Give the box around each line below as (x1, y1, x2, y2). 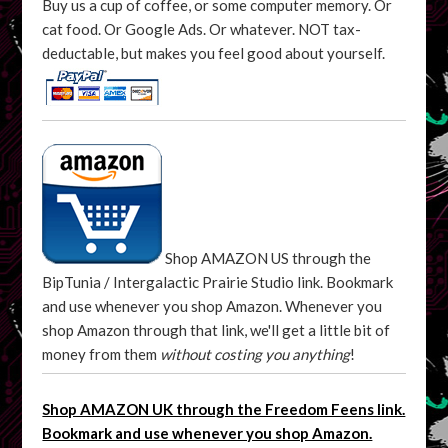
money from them (42, 344, 161, 363)
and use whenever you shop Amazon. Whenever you (42, 296, 383, 315)
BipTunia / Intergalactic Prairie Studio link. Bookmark (42, 272, 394, 291)
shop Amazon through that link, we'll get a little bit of (42, 320, 391, 339)
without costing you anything (160, 344, 351, 363)
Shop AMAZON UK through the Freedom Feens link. (42, 399, 406, 418)
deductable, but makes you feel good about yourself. (42, 43, 386, 62)
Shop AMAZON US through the (165, 248, 372, 267)
